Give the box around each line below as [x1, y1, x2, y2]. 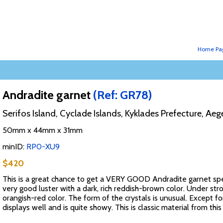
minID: [2, 141, 26, 151]
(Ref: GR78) [93, 88, 152, 103]
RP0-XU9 [26, 141, 60, 151]
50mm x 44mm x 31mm [2, 125, 83, 135]
